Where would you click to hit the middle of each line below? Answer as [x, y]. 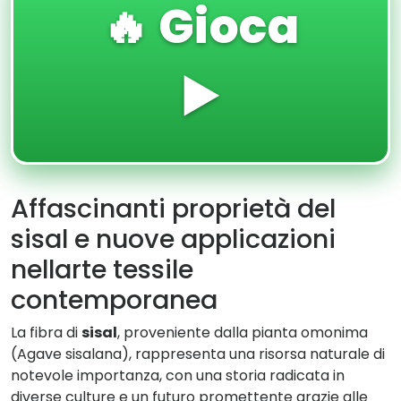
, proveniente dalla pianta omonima [243, 333]
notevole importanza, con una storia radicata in [178, 375]
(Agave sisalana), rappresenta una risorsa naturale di [198, 354]
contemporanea [114, 300]
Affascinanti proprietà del [173, 209]
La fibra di [46, 333]
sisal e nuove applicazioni [173, 239]
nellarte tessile [102, 269]
